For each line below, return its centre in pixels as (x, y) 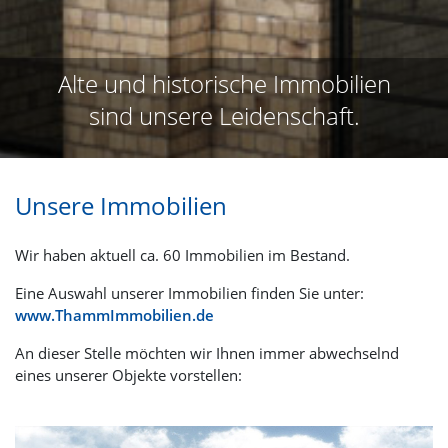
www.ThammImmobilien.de (114, 315)
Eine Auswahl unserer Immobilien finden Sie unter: (189, 293)
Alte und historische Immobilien (224, 84)
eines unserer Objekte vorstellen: (128, 375)
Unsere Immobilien (121, 206)
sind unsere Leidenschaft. (224, 116)
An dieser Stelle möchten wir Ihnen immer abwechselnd (207, 353)
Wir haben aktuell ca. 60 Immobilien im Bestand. (182, 255)
